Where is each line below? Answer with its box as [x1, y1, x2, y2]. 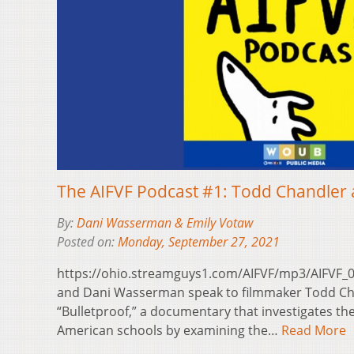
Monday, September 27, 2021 [118, 233, 280, 251]
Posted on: [57, 233, 118, 251]
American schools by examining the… [57, 322, 281, 340]
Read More [281, 322, 346, 340]
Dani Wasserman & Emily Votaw [77, 214, 253, 232]
